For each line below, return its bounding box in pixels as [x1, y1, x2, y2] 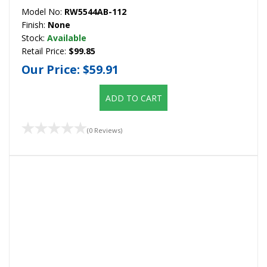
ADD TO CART [105, 92, 162, 104]
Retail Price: [21, 45, 69, 57]
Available [47, 32, 86, 44]
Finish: [21, 18, 48, 30]
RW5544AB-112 [64, 5, 126, 17]
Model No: [21, 5, 64, 17]
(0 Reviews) [87, 125, 122, 135]
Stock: [21, 32, 47, 44]
